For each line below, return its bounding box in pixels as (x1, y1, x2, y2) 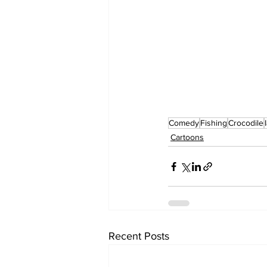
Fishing (200, 118, 227, 128)
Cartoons (170, 132, 204, 142)
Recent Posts (108, 230, 169, 242)
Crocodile (228, 118, 263, 128)
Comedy (169, 118, 199, 128)
